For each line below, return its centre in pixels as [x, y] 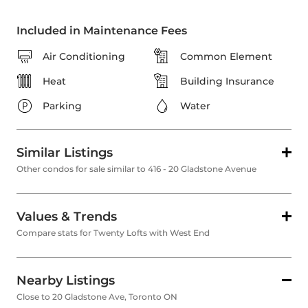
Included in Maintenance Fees [102, 31]
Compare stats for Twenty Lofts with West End [113, 233]
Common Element [226, 57]
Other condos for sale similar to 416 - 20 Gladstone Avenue [136, 169]
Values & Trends [67, 217]
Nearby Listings [66, 281]
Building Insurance [227, 81]
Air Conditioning [84, 57]
